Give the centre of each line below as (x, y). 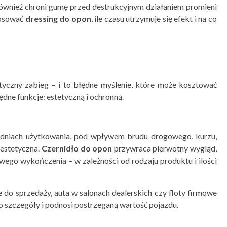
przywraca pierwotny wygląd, (165, 148)
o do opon (93, 148)
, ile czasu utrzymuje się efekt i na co (154, 19)
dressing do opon (58, 19)
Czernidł (57, 148)
